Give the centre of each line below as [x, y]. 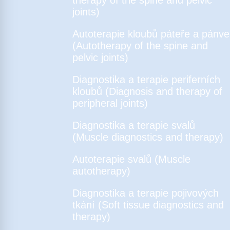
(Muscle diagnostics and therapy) [148, 137]
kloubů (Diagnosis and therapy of [147, 91]
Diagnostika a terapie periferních [146, 79]
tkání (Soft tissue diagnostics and [148, 205]
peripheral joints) [110, 103]
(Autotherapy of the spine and [140, 45]
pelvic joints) [100, 57]
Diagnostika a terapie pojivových [146, 193]
